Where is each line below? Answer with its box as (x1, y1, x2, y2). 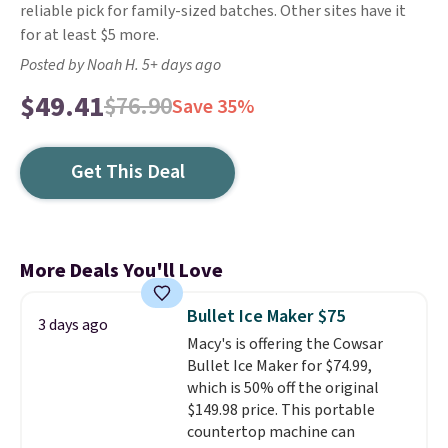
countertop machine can (186, 421, 355, 443)
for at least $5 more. (20, 24, 159, 46)
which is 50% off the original (186, 377, 379, 399)
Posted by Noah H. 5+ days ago (20, 54, 221, 76)
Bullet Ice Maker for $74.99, (186, 355, 372, 377)
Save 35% (172, 93, 254, 121)
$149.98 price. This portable (186, 399, 375, 421)
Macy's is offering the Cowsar (186, 333, 383, 355)
